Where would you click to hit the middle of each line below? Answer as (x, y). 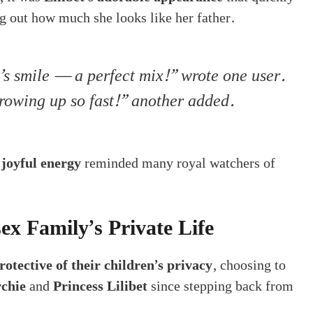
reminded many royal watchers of (178, 163)
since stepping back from (220, 286)
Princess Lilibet (100, 286)
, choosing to (249, 265)
